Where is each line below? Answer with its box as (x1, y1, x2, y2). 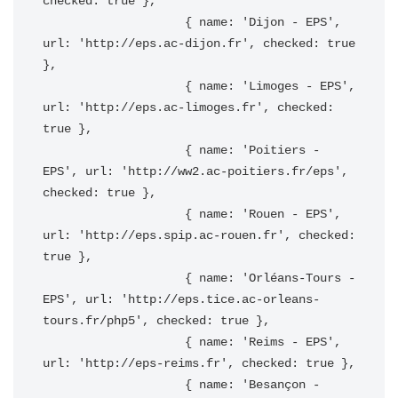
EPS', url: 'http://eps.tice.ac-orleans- (43, 292, 320, 306)
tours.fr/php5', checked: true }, (43, 314, 270, 328)
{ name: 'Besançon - (43, 378, 185, 392)
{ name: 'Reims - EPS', (43, 335, 185, 349)
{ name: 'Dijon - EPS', (43, 15, 185, 29)
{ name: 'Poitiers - (43, 143, 185, 157)
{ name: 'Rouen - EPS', (43, 207, 185, 221)
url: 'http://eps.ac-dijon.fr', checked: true (43, 36, 355, 51)
